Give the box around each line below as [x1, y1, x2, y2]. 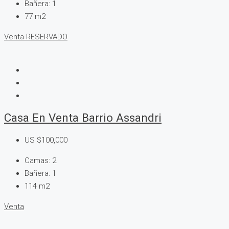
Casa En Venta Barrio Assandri [4, 111, 162, 125]
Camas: [25, 156, 50, 166]
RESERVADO [26, 32, 67, 41]
